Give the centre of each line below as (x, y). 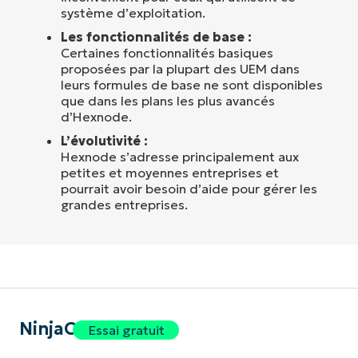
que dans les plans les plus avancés (168, 100)
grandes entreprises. (124, 204)
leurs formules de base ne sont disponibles (192, 84)
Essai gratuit (126, 330)
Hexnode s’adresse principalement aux (180, 156)
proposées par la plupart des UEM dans (180, 68)
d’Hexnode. (96, 116)
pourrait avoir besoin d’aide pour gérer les (189, 188)
